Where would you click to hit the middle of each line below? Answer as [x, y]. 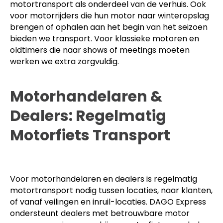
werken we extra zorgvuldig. [64, 61]
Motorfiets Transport [90, 135]
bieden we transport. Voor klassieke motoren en [105, 38]
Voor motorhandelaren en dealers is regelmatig [104, 179]
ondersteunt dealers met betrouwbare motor [100, 213]
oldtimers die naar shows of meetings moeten [100, 50]
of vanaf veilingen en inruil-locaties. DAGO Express [108, 202]
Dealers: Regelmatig [88, 116]
